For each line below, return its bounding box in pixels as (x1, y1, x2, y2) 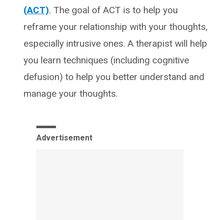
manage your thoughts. (24, 87, 118, 99)
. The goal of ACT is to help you (49, 4, 178, 16)
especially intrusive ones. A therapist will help (24, 37, 207, 49)
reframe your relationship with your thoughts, (24, 21, 208, 32)
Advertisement (36, 133, 92, 142)
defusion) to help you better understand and (24, 71, 204, 82)
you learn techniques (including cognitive (24, 54, 189, 66)
